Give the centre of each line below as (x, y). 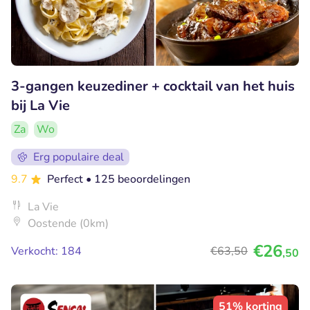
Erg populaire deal (79, 157)
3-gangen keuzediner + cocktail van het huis (153, 86)
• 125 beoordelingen (138, 180)
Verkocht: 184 (46, 252)
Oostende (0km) (68, 224)
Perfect (66, 180)
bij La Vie (40, 106)
